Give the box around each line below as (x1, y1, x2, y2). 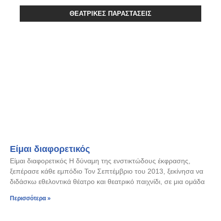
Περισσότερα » (10, 195, 51, 202)
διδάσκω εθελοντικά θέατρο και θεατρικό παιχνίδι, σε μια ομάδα (10, 178, 205, 185)
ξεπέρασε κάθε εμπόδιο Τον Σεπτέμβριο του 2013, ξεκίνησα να (10, 167, 203, 175)
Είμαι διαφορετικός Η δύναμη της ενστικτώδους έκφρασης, (10, 157, 190, 165)
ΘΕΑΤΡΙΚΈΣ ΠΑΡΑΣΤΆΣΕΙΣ (70, 10, 151, 17)
